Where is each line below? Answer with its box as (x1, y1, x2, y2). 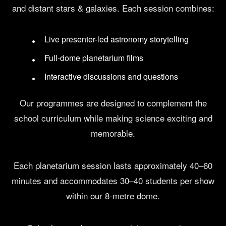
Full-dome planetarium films (44, 52, 144, 64)
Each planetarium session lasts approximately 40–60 (14, 159, 212, 172)
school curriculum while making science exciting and (14, 111, 212, 125)
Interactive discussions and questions (44, 71, 179, 83)
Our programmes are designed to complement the (19, 96, 207, 109)
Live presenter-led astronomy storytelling (44, 33, 189, 45)
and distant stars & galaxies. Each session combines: (12, 2, 214, 15)
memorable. (91, 127, 135, 140)
